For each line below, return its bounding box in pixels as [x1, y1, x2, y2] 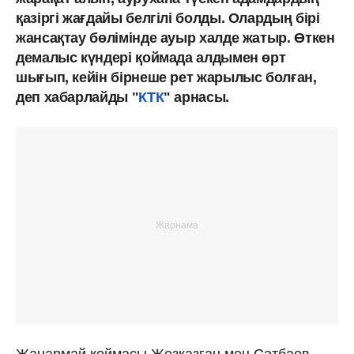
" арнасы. [164, 88, 229, 105]
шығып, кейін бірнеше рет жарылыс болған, [16, 69, 317, 85]
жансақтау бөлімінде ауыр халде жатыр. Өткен [16, 29, 335, 46]
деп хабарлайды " [16, 88, 139, 105]
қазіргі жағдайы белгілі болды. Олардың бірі [16, 9, 320, 26]
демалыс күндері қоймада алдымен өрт [16, 49, 286, 66]
